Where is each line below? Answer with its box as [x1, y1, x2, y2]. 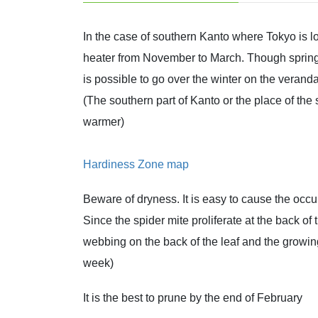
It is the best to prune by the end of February [83, 292, 302, 305]
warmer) [83, 116, 124, 128]
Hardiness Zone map [83, 158, 189, 171]
